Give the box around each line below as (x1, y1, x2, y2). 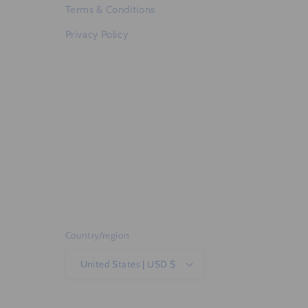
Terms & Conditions (65, 3, 155, 16)
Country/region (65, 229, 130, 241)
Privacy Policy (65, 27, 129, 41)
